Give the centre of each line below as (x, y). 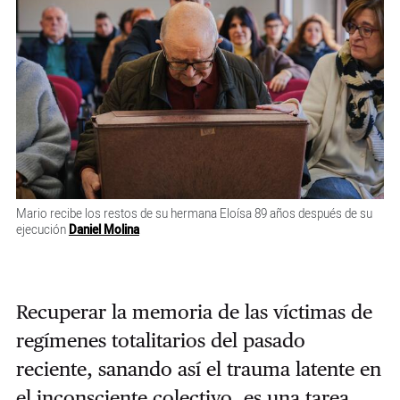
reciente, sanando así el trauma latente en (198, 369)
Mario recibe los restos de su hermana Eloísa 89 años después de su (194, 214)
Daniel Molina (104, 230)
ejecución (42, 230)
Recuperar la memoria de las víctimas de (194, 312)
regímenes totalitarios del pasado (160, 341)
